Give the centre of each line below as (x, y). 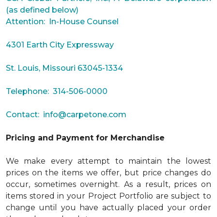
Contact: (24, 115)
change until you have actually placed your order (108, 208)
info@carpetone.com (85, 115)
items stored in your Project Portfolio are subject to (108, 196)
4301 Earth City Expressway (60, 45)
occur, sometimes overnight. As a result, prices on (108, 184)
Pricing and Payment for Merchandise (85, 138)
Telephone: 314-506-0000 (57, 91)
